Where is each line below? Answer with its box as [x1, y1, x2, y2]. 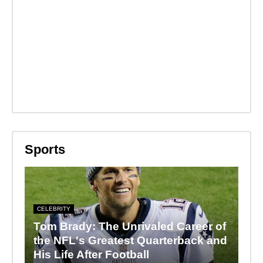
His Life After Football [33, 248, 149, 261]
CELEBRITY [36, 205, 70, 213]
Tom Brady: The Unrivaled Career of [33, 220, 226, 233]
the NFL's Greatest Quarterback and [33, 234, 227, 247]
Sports [24, 141, 65, 157]
